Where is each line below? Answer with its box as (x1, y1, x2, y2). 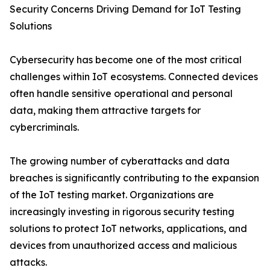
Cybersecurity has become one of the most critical (10, 54, 242, 66)
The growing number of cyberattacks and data (10, 155, 230, 168)
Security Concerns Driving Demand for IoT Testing (10, 3, 241, 16)
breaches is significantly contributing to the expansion (10, 172, 259, 184)
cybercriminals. (10, 121, 79, 134)
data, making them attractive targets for (10, 104, 201, 117)
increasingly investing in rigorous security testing (10, 206, 234, 218)
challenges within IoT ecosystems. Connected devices (10, 71, 258, 83)
